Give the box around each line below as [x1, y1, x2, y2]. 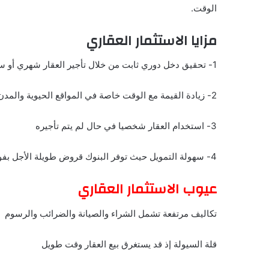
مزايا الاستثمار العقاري [86, 28, 217, 53]
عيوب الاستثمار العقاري [77, 177, 217, 202]
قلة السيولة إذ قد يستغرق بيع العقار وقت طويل [41, 238, 217, 250]
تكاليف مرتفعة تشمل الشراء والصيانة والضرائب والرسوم [5, 207, 217, 219]
